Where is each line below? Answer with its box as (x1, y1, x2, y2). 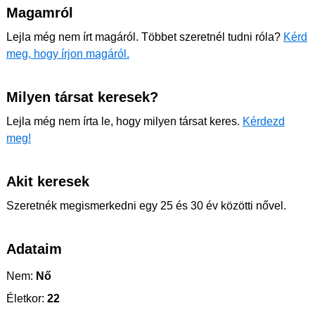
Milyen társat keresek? (6, 89, 158, 105)
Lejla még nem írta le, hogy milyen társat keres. (6, 115, 243, 127)
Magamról (6, 5, 73, 20)
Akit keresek (6, 174, 89, 189)
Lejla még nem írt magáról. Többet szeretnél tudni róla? (6, 31, 283, 43)
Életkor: (6, 292, 44, 304)
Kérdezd (243, 115, 285, 127)
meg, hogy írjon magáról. (6, 48, 129, 60)
